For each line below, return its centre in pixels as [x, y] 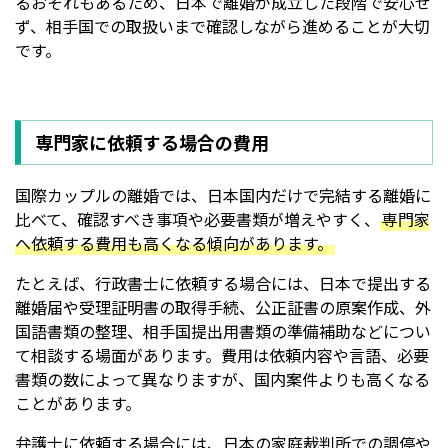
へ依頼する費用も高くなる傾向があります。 [174, 242]
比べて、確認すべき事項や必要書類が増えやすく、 [197, 218]
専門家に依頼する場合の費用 [152, 141]
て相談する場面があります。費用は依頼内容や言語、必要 [222, 354]
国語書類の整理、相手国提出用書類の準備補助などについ [223, 330]
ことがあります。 [78, 402]
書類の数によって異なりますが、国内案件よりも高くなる [222, 378]
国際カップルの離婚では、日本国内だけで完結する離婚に [223, 194]
